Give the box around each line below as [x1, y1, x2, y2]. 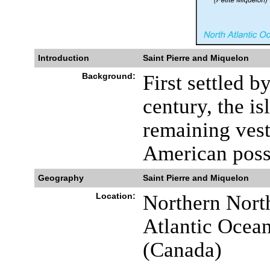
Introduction [37, 53, 89, 63]
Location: [95, 191, 136, 201]
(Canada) [142, 238, 222, 261]
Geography [37, 173, 84, 183]
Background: [81, 71, 136, 81]
